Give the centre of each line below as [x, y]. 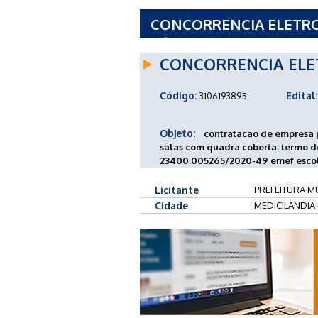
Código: [178, 95]
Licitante [177, 190]
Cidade [171, 205]
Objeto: [177, 133]
